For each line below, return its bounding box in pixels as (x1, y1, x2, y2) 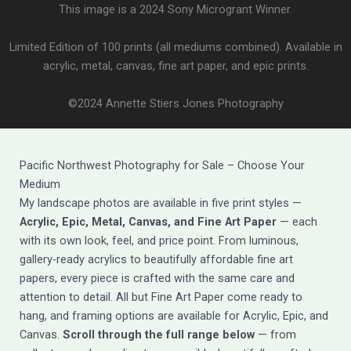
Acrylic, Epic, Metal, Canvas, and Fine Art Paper (20, 215, 277, 230)
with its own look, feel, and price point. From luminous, (20, 233, 299, 248)
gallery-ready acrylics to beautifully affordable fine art (20, 252, 293, 267)
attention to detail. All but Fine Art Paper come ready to (20, 290, 302, 305)
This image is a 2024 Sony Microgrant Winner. (59, 2, 292, 17)
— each (277, 215, 317, 230)
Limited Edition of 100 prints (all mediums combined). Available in (9, 40, 342, 55)
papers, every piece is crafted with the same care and (20, 271, 295, 286)
